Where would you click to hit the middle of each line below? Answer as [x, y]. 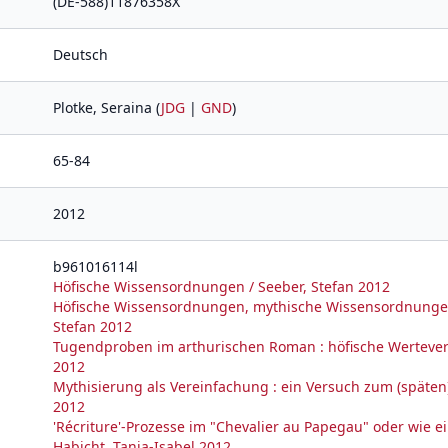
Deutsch [80, 54]
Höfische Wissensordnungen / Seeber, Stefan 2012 [221, 286]
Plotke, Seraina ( [107, 107]
